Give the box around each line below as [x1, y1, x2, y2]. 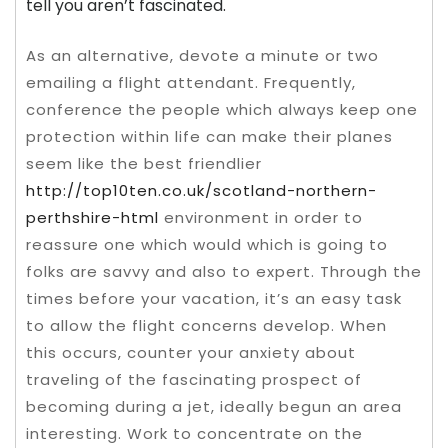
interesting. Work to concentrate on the [26, 422, 363, 444]
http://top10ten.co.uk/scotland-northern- [26, 179, 377, 201]
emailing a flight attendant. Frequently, [26, 71, 356, 93]
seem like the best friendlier [26, 152, 262, 174]
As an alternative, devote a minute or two [26, 44, 379, 66]
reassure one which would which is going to [26, 233, 388, 255]
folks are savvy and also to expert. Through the [26, 260, 422, 282]
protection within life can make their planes [26, 125, 393, 147]
